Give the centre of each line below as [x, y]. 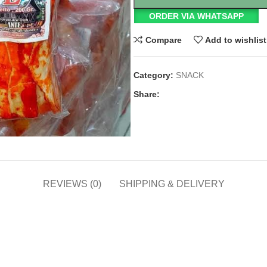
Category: [153, 75]
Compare [163, 40]
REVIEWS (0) [72, 184]
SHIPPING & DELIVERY [172, 184]
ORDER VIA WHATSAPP [197, 16]
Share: [147, 94]
